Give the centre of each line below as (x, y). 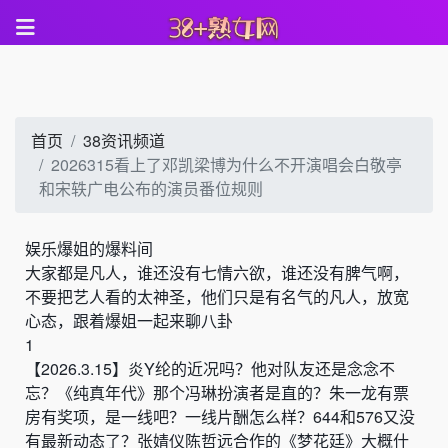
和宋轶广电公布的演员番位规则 (151, 188)
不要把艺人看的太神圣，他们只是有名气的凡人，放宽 (217, 296)
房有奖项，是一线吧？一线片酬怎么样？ (169, 416)
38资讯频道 (124, 140)
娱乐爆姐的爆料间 (89, 248)
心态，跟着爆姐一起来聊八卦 (129, 320)
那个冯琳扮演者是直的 (233, 392)
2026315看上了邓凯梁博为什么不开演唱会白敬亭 (226, 164)
